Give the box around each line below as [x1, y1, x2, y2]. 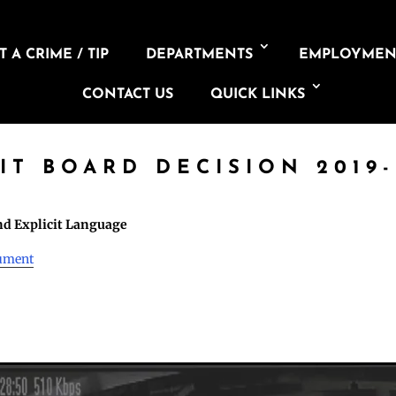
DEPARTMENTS [146, 48, 254, 62]
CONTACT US [81, 88, 173, 102]
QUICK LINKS [209, 88, 305, 102]
